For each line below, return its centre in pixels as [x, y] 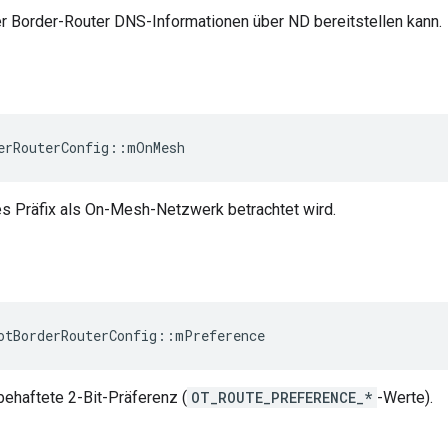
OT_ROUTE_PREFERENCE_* [282, 398]
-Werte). [405, 398]
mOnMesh [156, 148]
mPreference [220, 336]
